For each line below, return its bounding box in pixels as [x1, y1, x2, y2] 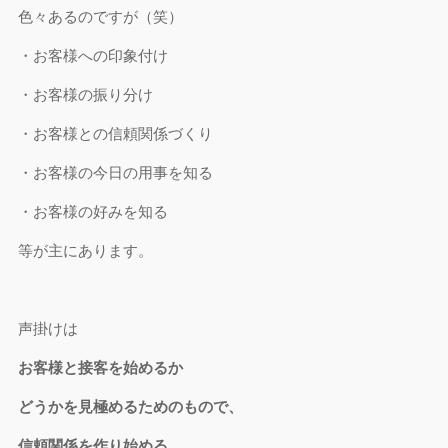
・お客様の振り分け [18, 86, 154, 103]
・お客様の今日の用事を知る [18, 164, 214, 181]
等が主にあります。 [18, 242, 154, 259]
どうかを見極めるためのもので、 [18, 398, 244, 415]
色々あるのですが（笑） [18, 8, 184, 25]
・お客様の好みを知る [18, 203, 169, 220]
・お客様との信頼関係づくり [18, 125, 214, 142]
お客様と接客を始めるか [18, 359, 184, 376]
